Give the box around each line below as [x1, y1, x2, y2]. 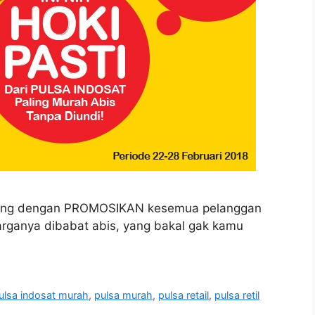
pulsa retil [214, 288, 260, 301]
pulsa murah [94, 288, 153, 301]
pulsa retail [158, 288, 210, 301]
